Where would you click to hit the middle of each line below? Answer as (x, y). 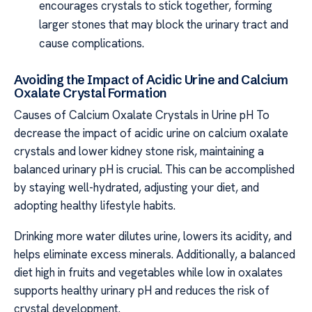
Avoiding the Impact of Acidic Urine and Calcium (151, 79)
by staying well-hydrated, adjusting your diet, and (136, 187)
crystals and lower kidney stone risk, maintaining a (139, 151)
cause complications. (92, 43)
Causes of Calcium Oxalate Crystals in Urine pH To (142, 115)
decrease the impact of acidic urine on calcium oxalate (151, 133)
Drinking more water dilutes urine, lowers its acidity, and (153, 236)
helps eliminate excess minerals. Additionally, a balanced (155, 255)
